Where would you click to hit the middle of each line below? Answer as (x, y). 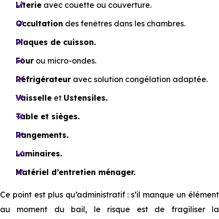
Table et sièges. (48, 116)
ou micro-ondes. (65, 61)
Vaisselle (34, 98)
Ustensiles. (86, 98)
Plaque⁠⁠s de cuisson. (56, 42)
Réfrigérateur (43, 79)
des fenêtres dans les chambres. (124, 23)
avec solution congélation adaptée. (139, 79)
